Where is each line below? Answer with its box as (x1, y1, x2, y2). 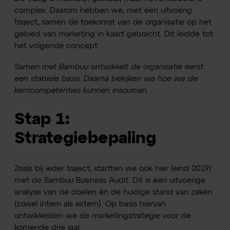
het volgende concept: (14, 42, 102, 50)
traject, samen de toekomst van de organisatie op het (14, 18, 212, 27)
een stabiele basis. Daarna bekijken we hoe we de (14, 75, 198, 83)
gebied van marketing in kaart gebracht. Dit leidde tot (14, 30, 214, 39)
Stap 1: (14, 111, 70, 128)
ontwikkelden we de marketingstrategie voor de (14, 212, 191, 220)
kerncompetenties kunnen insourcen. (14, 87, 149, 95)
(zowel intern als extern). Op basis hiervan (14, 200, 166, 208)
